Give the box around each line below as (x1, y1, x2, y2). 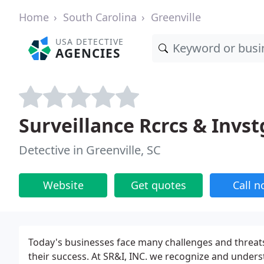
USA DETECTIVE (55, 36, 124, 47)
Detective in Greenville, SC (19, 142, 161, 158)
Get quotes (131, 178, 186, 192)
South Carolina (63, 10, 137, 24)
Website (42, 178, 84, 192)
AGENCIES (55, 45, 121, 61)
